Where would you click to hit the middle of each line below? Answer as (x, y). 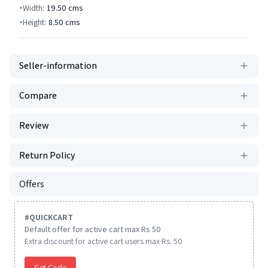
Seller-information (58, 66)
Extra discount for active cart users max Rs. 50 (103, 241)
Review (34, 125)
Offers (32, 184)
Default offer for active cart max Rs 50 (93, 229)
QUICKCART (51, 217)
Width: (33, 8)
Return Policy (47, 155)
